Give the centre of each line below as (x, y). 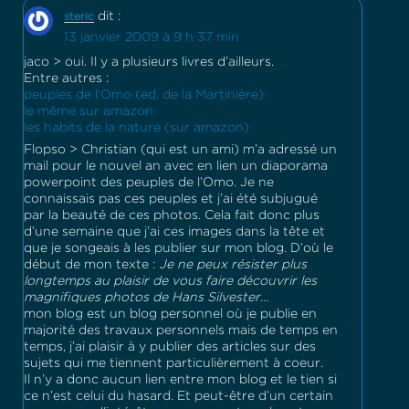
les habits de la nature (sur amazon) (136, 128)
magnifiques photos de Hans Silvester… (147, 298)
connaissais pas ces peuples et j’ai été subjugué (171, 199)
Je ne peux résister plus (231, 265)
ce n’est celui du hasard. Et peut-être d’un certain (178, 397)
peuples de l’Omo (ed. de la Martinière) (144, 95)
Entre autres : (66, 79)
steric (79, 17)
